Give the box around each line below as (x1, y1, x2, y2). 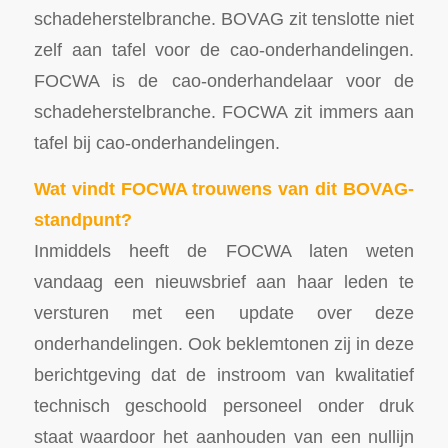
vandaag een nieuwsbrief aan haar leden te (33, 271, 415, 293)
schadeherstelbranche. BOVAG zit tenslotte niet (33, 7, 415, 29)
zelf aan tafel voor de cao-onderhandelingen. (33, 38, 415, 60)
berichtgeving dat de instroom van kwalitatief (33, 364, 415, 386)
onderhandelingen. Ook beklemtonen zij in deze (33, 333, 415, 355)
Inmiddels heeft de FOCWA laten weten (33, 240, 415, 262)
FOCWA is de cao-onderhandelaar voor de (33, 69, 415, 91)
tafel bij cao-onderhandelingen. (33, 131, 280, 153)
